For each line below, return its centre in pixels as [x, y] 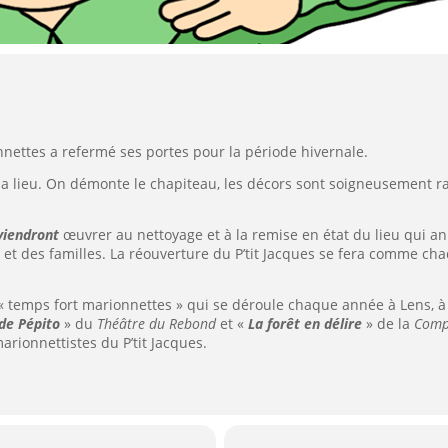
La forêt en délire [305, 323]
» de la [388, 323]
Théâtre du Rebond [156, 323]
